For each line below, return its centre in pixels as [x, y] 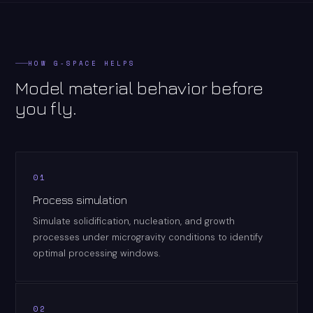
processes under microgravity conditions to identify [148, 237]
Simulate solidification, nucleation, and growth [134, 221]
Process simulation [80, 199]
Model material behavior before [139, 87]
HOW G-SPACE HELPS [82, 63]
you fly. [46, 108]
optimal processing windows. [97, 253]
